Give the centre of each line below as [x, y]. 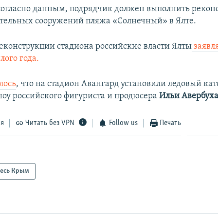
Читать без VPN [50, 123]
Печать [171, 123]
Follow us [123, 123]
